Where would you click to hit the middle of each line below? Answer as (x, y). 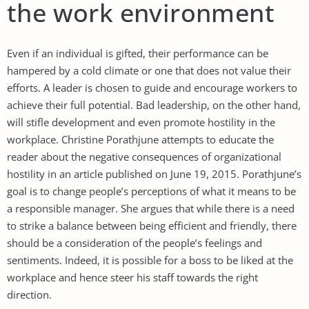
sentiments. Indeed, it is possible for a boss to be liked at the (150, 260)
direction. (29, 294)
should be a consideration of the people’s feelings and (134, 242)
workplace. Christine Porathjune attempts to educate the (140, 139)
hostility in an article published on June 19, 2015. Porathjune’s (154, 173)
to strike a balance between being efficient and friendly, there (152, 225)
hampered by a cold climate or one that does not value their (149, 70)
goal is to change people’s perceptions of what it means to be (151, 191)
